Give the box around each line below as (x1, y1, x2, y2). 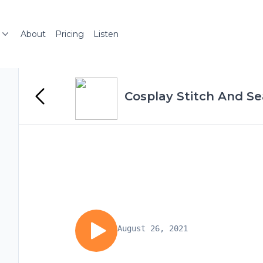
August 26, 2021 (117, 224, 188, 233)
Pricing (55, 29, 84, 39)
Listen (93, 29, 119, 39)
